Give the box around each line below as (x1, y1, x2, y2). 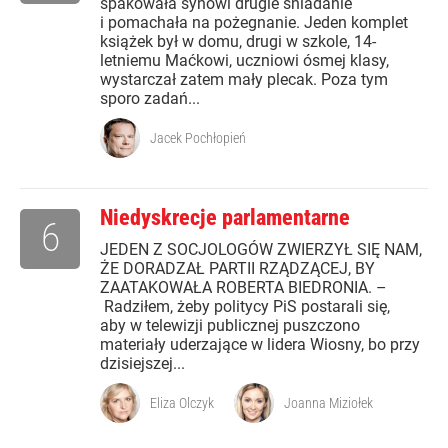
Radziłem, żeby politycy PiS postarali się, (100, 297, 390, 317)
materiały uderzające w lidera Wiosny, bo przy (100, 335, 420, 355)
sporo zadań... (100, 89, 200, 109)
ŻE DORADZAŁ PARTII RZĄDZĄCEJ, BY (100, 259, 375, 279)
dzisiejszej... (100, 354, 185, 374)
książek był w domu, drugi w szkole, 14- (100, 32, 376, 52)
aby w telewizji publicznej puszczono (100, 316, 360, 336)
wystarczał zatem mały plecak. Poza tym (100, 70, 388, 90)
